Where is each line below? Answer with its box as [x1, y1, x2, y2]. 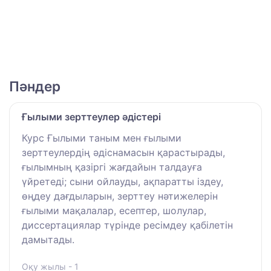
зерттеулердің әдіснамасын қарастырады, [22, 146, 225, 159]
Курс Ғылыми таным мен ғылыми [22, 132, 181, 145]
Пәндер [9, 78, 60, 95]
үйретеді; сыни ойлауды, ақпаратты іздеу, [22, 175, 223, 188]
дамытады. [22, 233, 74, 246]
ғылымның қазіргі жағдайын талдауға [22, 161, 202, 174]
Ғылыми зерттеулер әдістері [22, 111, 161, 123]
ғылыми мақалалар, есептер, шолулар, [22, 204, 206, 217]
